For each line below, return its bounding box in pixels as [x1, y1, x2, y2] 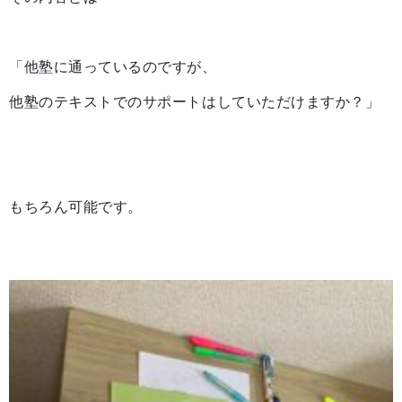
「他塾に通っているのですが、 [9, 58, 217, 74]
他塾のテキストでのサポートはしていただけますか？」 [9, 93, 380, 109]
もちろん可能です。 [9, 198, 143, 214]
